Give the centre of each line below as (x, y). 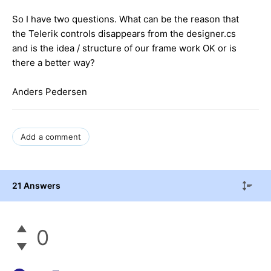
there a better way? (54, 63)
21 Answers (36, 185)
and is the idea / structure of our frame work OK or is (124, 48)
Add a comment (51, 137)
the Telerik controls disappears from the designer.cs (124, 34)
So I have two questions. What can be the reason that (126, 19)
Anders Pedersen (51, 92)
